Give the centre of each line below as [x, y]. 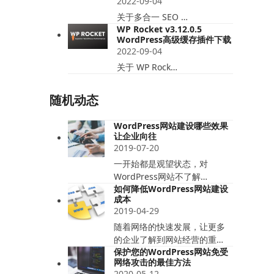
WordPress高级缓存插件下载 [174, 39]
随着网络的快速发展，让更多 [169, 227]
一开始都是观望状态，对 [161, 164]
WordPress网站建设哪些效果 [171, 126]
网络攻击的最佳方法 [152, 262]
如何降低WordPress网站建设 [171, 189]
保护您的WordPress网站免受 [171, 252]
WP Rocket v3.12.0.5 [159, 29]
